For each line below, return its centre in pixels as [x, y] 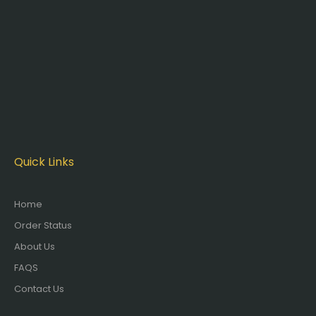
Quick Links [44, 162]
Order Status [43, 225]
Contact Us [39, 289]
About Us [35, 247]
